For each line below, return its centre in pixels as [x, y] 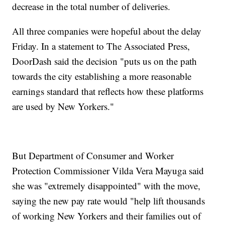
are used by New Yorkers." [63, 106]
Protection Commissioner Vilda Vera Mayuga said [108, 171]
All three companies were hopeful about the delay [107, 31]
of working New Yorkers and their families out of [107, 216]
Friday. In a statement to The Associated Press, [101, 46]
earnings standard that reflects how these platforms [108, 91]
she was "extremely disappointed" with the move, [106, 186]
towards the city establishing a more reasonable [102, 76]
